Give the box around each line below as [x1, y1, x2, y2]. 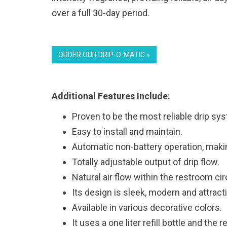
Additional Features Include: [52, 91, 170, 101]
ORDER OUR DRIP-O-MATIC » [58, 51, 150, 59]
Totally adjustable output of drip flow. [72, 157, 219, 167]
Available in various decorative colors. [72, 202, 222, 213]
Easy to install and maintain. [72, 126, 182, 137]
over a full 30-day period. [52, 8, 149, 18]
